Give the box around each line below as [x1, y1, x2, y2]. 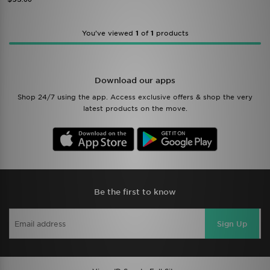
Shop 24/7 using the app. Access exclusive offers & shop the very [17, 93, 253, 101]
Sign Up [217, 219, 247, 228]
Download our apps [95, 76, 175, 85]
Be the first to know [94, 187, 176, 196]
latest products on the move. [83, 104, 187, 113]
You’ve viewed [81, 29, 136, 37]
